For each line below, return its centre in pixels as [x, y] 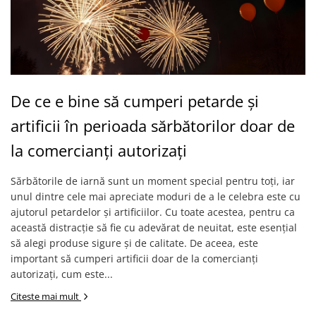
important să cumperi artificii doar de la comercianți [134, 259]
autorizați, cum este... [62, 274]
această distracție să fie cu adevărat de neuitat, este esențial [154, 227]
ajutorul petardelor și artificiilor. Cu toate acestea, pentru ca [153, 212]
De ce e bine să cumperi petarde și [135, 101]
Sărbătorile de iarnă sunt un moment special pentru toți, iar [153, 181]
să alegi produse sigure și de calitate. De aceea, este [134, 243]
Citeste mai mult [46, 296]
